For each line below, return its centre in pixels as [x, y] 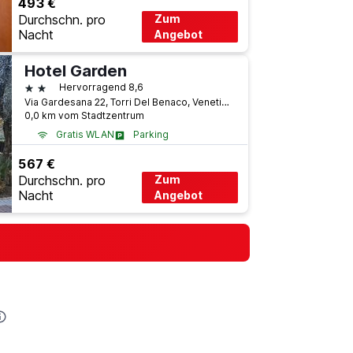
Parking [150, 134]
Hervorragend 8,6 [101, 87]
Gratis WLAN [85, 134]
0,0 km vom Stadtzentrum [84, 115]
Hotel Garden [75, 71]
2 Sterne [48, 86]
